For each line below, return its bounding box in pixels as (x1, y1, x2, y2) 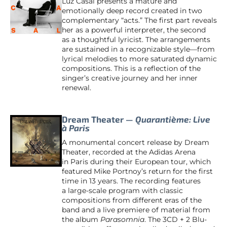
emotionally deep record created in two (62, 6, 202, 15)
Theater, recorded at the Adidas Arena (62, 147, 196, 157)
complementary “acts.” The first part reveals (62, 15, 217, 25)
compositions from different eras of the (62, 195, 202, 205)
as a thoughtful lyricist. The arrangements (62, 34, 210, 44)
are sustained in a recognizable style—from (62, 44, 215, 54)
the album (62, 214, 100, 224)
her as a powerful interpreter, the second (62, 25, 206, 34)
